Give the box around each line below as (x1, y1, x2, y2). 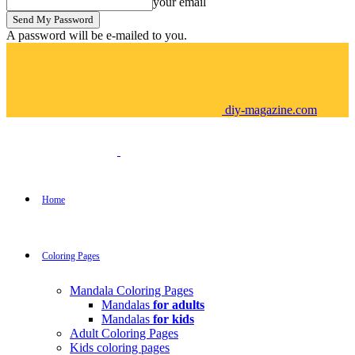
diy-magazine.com (225, 103, 317, 116)
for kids (153, 312, 194, 326)
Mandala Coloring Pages (70, 284, 193, 297)
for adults (153, 298, 204, 311)
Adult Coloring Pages (70, 326, 178, 340)
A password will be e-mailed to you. (6, 29, 187, 42)
